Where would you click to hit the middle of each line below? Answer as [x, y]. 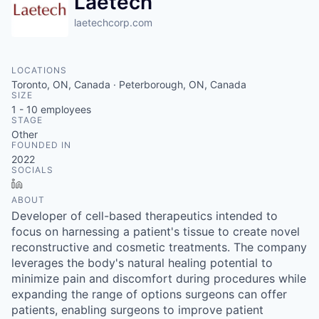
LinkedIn [48, 183]
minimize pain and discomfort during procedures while [159, 278]
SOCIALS [32, 170]
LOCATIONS [39, 70]
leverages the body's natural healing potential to [142, 263]
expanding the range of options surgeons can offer [149, 294]
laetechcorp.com [113, 22]
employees [64, 109]
